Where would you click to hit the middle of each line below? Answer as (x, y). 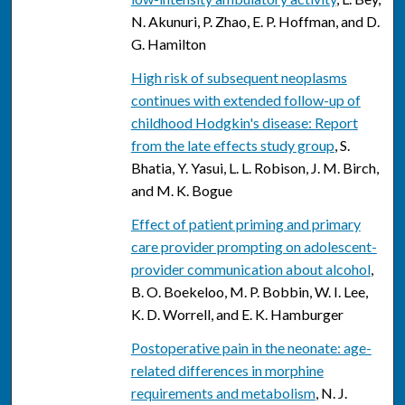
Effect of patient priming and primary (245, 224)
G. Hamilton (168, 44)
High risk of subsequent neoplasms (239, 78)
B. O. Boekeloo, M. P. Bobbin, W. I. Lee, (249, 292)
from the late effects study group (232, 146)
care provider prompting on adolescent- (254, 247)
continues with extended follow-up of (245, 100)
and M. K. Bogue (181, 191)
